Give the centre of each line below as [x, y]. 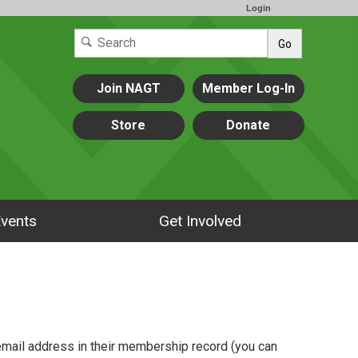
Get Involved [200, 221]
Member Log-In [248, 88]
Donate [249, 125]
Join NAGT [128, 88]
